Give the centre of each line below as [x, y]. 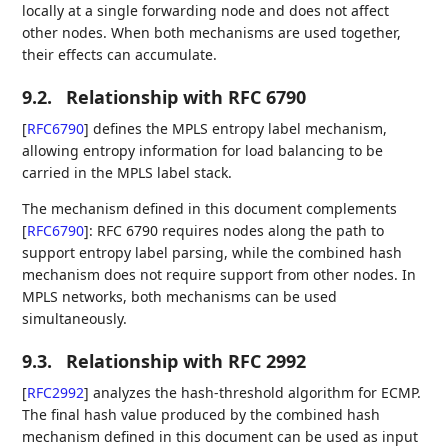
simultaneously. [75, 318]
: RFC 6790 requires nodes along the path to [237, 230]
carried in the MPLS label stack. [127, 172]
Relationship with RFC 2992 [186, 360]
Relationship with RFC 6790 [186, 96]
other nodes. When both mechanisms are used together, [212, 32]
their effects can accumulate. [120, 54]
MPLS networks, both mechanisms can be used [180, 296]
